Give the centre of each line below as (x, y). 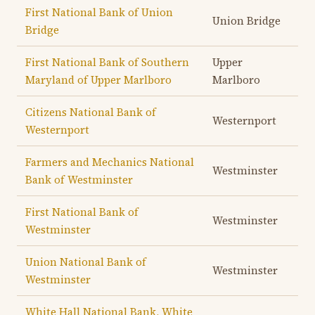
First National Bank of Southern (107, 62)
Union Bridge (246, 21)
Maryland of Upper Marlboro (98, 80)
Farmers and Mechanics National (110, 162)
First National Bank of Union (99, 12)
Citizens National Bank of (91, 112)
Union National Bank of (86, 262)
